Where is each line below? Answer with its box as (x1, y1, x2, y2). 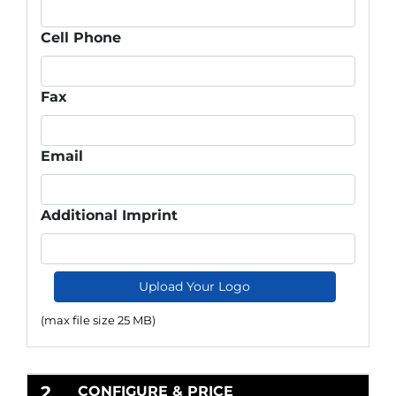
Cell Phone (41, 28, 121, 46)
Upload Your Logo (139, 278, 251, 294)
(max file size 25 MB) (41, 313, 156, 327)
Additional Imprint (41, 206, 178, 224)
